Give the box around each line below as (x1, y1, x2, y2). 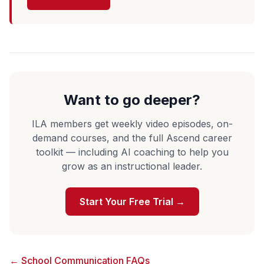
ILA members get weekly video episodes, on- (31, 117, 233, 130)
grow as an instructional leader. (62, 160, 202, 172)
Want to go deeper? (64, 91, 200, 108)
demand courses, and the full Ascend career (32, 131, 232, 144)
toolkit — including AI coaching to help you (35, 146, 229, 158)
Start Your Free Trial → (79, 195, 185, 207)
